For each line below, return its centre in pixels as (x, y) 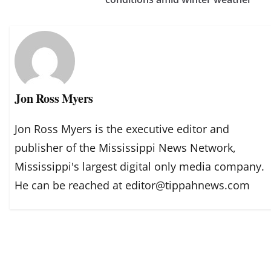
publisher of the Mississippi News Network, (126, 148)
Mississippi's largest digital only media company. (140, 167)
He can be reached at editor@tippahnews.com (132, 185)
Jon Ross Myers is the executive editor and (122, 129)
